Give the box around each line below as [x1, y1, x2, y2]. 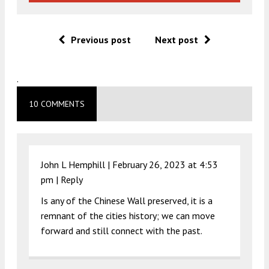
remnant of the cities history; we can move [41, 209, 215, 222]
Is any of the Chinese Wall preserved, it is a [41, 194, 213, 207]
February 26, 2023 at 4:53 [112, 158, 218, 171]
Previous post [71, 33, 131, 46]
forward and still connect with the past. [41, 224, 202, 237]
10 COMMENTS [29, 98, 85, 109]
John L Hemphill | [41, 158, 112, 171]
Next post [155, 33, 198, 46]
